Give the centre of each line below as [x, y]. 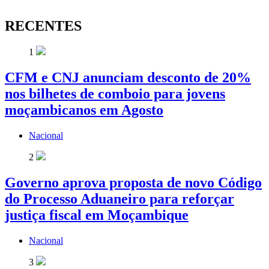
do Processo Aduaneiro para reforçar [119, 199]
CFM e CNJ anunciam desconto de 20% [128, 78]
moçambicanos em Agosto [84, 110]
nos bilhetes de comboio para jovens [115, 94]
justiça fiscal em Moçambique [97, 215]
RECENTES [43, 26]
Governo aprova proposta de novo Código [133, 183]
